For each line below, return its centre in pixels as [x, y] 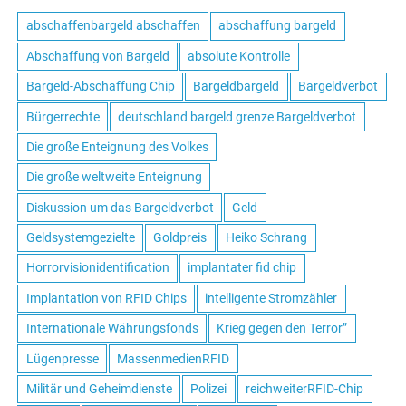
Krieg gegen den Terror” [282, 329]
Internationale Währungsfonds [112, 329]
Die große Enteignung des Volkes [117, 146]
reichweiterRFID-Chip [305, 388]
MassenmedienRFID [174, 358]
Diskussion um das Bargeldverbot [120, 207]
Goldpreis [180, 238]
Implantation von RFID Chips [106, 298]
